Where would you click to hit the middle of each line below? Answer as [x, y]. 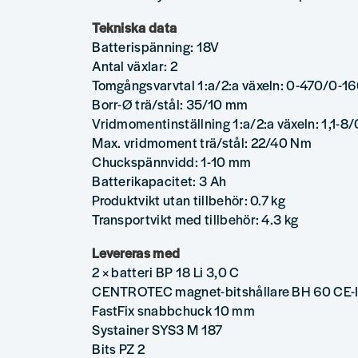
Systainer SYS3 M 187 [157, 329]
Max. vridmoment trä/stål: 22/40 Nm [202, 143]
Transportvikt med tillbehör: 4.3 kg [195, 219]
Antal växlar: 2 [135, 66]
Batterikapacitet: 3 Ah [159, 181]
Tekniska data [135, 28]
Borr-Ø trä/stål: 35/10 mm [170, 104]
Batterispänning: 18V [156, 47]
